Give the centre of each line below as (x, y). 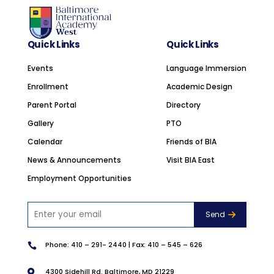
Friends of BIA (192, 142)
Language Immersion (207, 68)
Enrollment (48, 87)
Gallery (40, 124)
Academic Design (200, 87)
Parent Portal (52, 105)
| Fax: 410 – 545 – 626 (164, 244)
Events (40, 68)
